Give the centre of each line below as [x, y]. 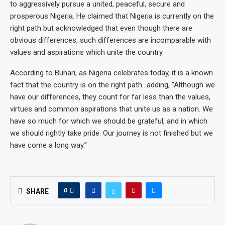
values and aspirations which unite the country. [87, 52]
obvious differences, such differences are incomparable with [110, 40]
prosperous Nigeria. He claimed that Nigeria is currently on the [112, 16]
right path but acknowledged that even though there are [101, 28]
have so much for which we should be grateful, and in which [109, 121]
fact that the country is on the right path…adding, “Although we [113, 85]
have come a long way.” [48, 145]
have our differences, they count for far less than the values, [110, 97]
